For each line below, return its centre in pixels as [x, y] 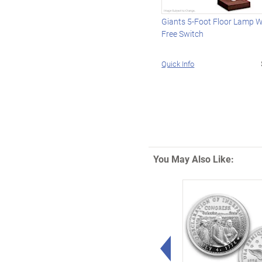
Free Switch [183, 34]
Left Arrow [193, 243]
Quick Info [178, 64]
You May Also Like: [193, 159]
